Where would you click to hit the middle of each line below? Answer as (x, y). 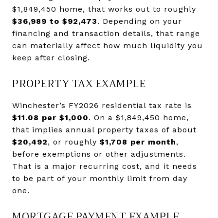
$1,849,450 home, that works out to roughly (104, 9)
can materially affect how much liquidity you (108, 45)
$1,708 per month (138, 142)
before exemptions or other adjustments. (99, 154)
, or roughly (74, 142)
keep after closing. (51, 57)
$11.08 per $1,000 (50, 117)
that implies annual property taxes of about (104, 129)
